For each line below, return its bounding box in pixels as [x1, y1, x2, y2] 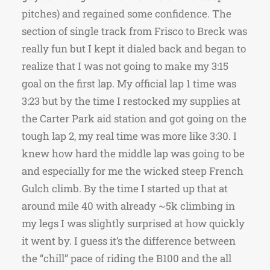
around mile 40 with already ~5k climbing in [22, 199, 235, 213]
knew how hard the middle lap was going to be [22, 146, 245, 160]
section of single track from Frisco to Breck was [22, 24, 247, 38]
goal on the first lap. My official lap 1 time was [22, 77, 236, 90]
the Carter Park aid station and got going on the [22, 111, 246, 125]
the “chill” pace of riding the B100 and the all [22, 251, 231, 265]
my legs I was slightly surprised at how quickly [22, 216, 245, 230]
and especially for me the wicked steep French [22, 164, 243, 178]
